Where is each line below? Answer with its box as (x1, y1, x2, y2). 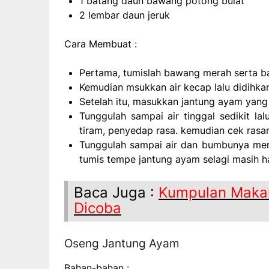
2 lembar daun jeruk (79, 9, 170, 22)
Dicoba (74, 199, 121, 217)
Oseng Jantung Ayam (64, 237, 180, 251)
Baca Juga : (74, 184, 159, 202)
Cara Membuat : (64, 38, 137, 50)
